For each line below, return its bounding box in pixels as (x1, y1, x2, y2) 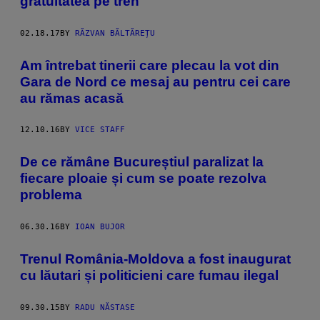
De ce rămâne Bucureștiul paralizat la (20, 154, 264, 170)
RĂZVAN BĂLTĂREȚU (75, 28, 155, 38)
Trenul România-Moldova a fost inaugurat (20, 251, 291, 266)
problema (20, 187, 82, 203)
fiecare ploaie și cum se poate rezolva (20, 171, 266, 186)
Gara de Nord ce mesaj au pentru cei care (20, 74, 291, 89)
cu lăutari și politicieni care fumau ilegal (20, 267, 279, 283)
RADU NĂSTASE (75, 302, 135, 312)
